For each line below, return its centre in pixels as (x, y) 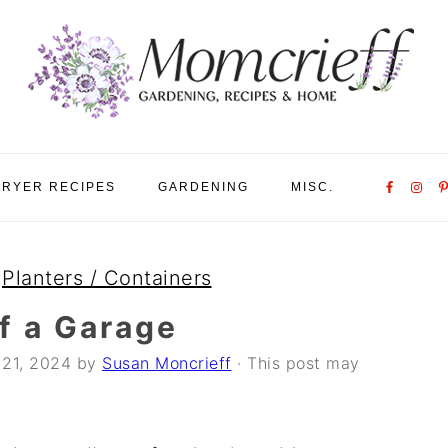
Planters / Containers (107, 278)
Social (390, 197)
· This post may (295, 363)
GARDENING (203, 187)
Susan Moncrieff (167, 363)
